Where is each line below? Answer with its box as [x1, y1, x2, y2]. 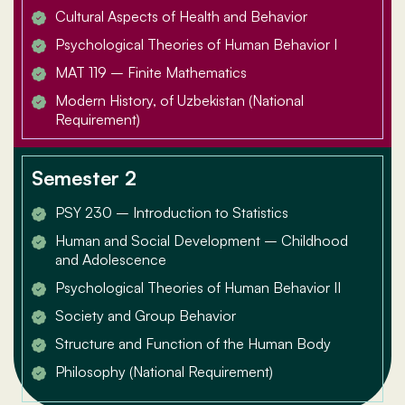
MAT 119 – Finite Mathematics [55, 63, 247, 82]
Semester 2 [32, 165, 137, 191]
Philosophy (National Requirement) [55, 363, 273, 381]
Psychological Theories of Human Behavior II [55, 278, 341, 297]
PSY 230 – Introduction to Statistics [55, 203, 288, 222]
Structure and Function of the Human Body [55, 334, 331, 353]
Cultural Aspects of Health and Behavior [55, 7, 307, 26]
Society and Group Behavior [55, 306, 236, 325]
